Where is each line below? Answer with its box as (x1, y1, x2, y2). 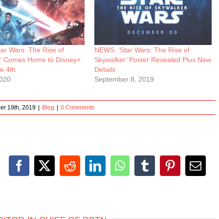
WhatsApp (119, 165, 170, 177)
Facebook (18, 165, 65, 177)
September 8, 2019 (94, 75, 154, 84)
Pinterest (169, 165, 211, 177)
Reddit (69, 165, 101, 177)
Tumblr (144, 165, 179, 177)
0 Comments (61, 104, 94, 111)
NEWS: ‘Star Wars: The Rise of (94, 46, 190, 54)
